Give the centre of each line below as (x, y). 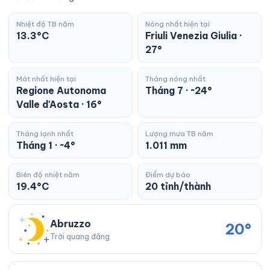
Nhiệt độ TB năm (45, 24)
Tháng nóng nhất (175, 79)
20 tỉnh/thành (178, 187)
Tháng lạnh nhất (45, 134)
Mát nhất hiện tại (46, 79)
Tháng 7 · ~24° (179, 91)
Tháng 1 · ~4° (46, 146)
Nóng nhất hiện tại (177, 24)
